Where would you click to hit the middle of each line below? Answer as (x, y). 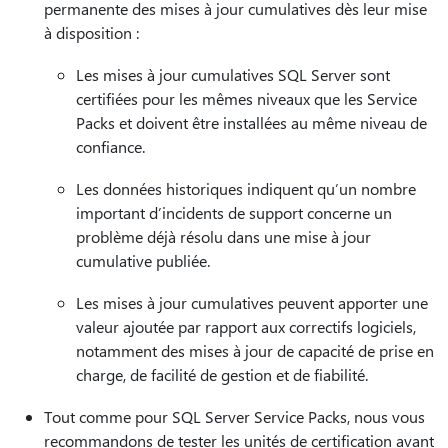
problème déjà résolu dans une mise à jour (223, 236)
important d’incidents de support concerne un (234, 212)
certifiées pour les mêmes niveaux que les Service (246, 98)
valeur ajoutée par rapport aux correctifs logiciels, (246, 326)
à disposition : (91, 32)
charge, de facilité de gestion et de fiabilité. (222, 374)
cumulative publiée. (143, 260)
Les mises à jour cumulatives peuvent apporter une (252, 302)
